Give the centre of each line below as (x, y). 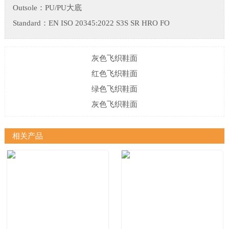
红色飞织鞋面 (114, 74)
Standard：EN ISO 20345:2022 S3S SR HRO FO (91, 23)
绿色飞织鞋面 (114, 89)
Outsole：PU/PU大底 (47, 8)
